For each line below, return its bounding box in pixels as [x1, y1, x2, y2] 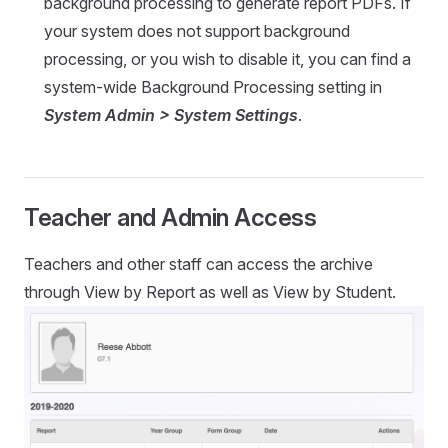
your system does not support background [44, 21, 350, 42]
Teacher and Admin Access [24, 203, 317, 233]
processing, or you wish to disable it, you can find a [44, 49, 411, 70]
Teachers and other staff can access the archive [24, 254, 373, 275]
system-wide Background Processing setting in [44, 77, 382, 98]
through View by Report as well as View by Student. [24, 282, 396, 303]
